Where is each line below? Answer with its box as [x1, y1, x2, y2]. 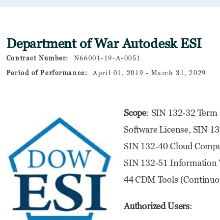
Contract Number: [6, 54, 69, 62]
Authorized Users [123, 200, 190, 211]
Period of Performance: [6, 68, 88, 77]
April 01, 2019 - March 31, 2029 [93, 68, 206, 77]
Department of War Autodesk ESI [6, 35, 202, 51]
